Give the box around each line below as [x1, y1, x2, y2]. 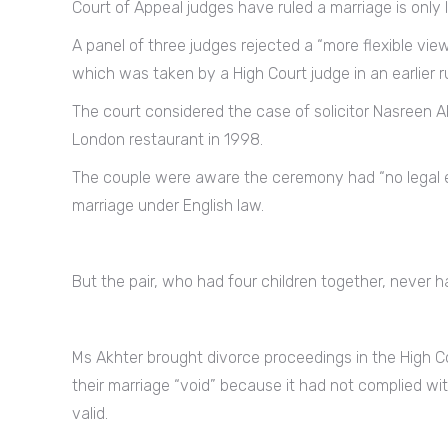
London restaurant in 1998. [72, 129, 263, 149]
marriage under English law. [72, 195, 264, 215]
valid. [72, 403, 108, 423]
